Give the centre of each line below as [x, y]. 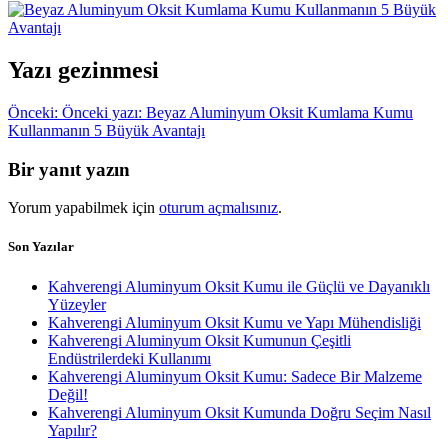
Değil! [68, 394]
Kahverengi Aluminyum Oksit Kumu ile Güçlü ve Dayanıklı [239, 286]
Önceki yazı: [102, 112]
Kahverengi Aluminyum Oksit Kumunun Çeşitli [199, 340]
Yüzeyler [77, 304]
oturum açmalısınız [218, 208]
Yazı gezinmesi [83, 69]
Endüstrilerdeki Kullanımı [129, 358]
